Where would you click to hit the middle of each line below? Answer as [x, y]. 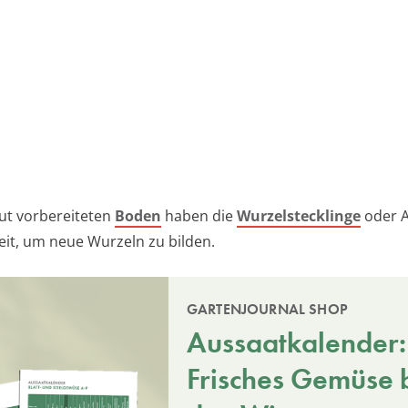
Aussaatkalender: [296, 342]
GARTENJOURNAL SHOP [267, 309]
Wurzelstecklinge [299, 215]
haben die [199, 215]
